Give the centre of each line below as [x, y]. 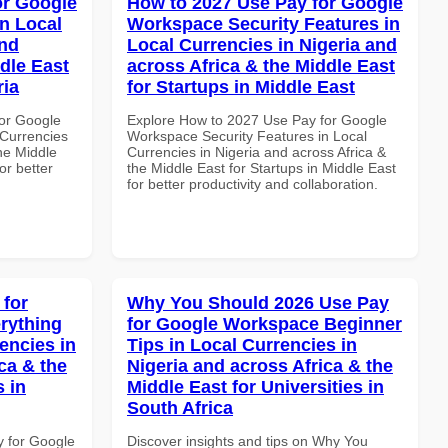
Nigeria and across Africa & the [260, 365]
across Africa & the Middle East [261, 65]
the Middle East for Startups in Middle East [261, 167]
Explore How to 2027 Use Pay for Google [257, 119]
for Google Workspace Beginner [264, 323]
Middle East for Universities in [255, 386]
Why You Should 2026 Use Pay [258, 302]
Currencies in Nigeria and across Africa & [256, 151]
